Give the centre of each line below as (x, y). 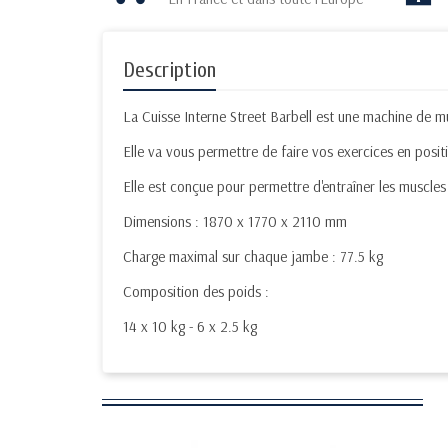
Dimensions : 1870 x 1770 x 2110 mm (235, 222)
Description (169, 71)
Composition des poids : (196, 292)
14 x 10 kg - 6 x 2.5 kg (190, 327)
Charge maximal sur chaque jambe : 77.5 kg (253, 257)
